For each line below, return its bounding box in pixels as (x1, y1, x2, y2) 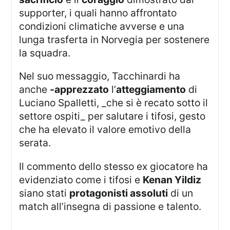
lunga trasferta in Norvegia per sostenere (19, 33, 210, 46)
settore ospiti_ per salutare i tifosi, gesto (19, 110, 206, 123)
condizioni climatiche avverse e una (19, 20, 185, 33)
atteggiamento (116, 83, 186, 96)
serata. (19, 137, 51, 149)
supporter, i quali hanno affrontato (19, 7, 177, 20)
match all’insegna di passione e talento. (19, 200, 202, 213)
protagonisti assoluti (69, 186, 168, 199)
